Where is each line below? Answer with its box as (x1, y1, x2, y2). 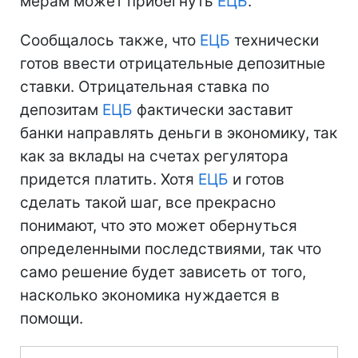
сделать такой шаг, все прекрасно (20, 193, 276, 212)
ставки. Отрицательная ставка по (20, 77, 269, 96)
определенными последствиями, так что (20, 239, 321, 258)
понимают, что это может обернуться (20, 216, 297, 235)
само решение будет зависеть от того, (20, 262, 306, 281)
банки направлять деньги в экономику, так (20, 123, 337, 142)
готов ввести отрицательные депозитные (20, 54, 325, 73)
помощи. (20, 308, 83, 328)
